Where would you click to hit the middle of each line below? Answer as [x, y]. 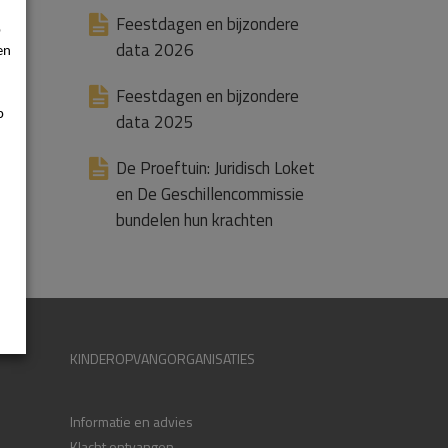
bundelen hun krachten [195, 220]
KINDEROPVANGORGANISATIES [163, 358]
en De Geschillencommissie [210, 194]
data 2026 [155, 50]
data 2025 [155, 122]
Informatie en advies [132, 421]
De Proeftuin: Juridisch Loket [216, 168]
